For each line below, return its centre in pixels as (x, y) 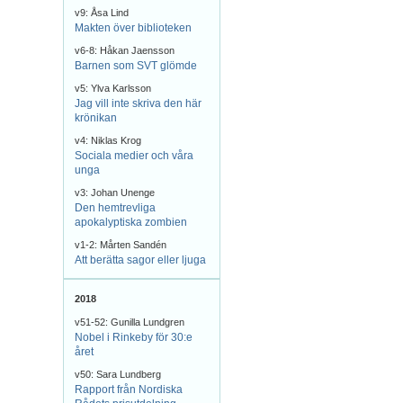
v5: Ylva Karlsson (113, 88)
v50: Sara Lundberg (118, 374)
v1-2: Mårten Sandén (121, 245)
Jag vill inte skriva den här (138, 103)
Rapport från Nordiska (129, 390)
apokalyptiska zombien (131, 222)
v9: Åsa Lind (102, 13)
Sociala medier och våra (134, 156)
